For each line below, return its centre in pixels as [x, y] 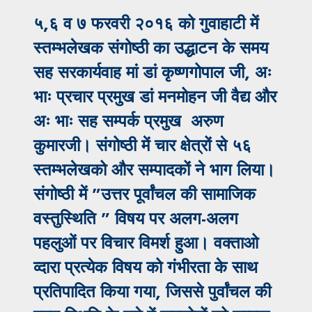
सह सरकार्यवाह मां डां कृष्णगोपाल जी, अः [153, 72]
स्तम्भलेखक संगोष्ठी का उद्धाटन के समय [151, 48]
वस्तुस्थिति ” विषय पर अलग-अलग [136, 219]
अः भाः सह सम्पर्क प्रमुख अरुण [128, 121]
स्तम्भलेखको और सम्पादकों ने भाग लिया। [154, 170]
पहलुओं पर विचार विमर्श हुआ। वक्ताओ [146, 243]
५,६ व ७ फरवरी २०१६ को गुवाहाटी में [146, 24]
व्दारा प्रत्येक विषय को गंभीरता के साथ [146, 267]
